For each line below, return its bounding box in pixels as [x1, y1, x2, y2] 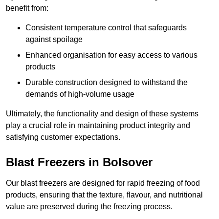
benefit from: [6, 4, 48, 13]
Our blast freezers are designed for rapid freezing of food [6, 179, 200, 188]
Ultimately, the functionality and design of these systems [6, 109, 198, 118]
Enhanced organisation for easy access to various [25, 51, 197, 60]
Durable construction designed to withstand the [25, 78, 188, 87]
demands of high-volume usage [25, 90, 134, 99]
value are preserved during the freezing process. [6, 202, 173, 211]
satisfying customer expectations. [6, 133, 120, 142]
